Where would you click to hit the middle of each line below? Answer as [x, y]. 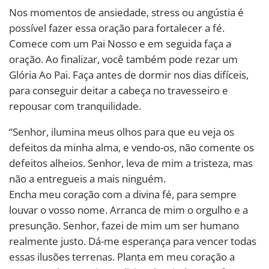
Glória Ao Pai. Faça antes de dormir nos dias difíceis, [129, 74]
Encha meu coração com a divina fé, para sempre [123, 194]
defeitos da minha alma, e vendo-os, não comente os [131, 147]
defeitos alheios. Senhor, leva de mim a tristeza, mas [131, 163]
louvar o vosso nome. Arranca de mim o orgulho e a [128, 210]
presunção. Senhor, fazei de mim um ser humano [124, 225]
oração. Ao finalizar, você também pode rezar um [123, 59]
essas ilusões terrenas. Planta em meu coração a [122, 256]
